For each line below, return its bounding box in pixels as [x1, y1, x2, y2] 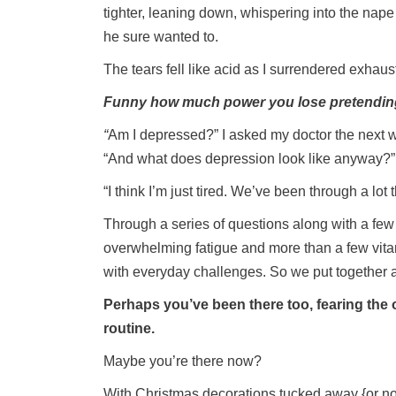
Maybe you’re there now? [103, 354, 262, 369]
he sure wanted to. [103, 29, 218, 44]
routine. [103, 321, 155, 336]
